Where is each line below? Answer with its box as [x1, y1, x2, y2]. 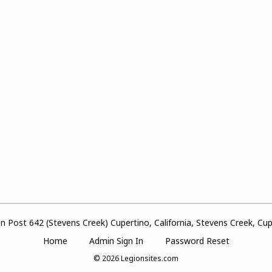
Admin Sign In [89, 235, 143, 247]
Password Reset [165, 235, 229, 247]
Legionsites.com [121, 253, 178, 264]
